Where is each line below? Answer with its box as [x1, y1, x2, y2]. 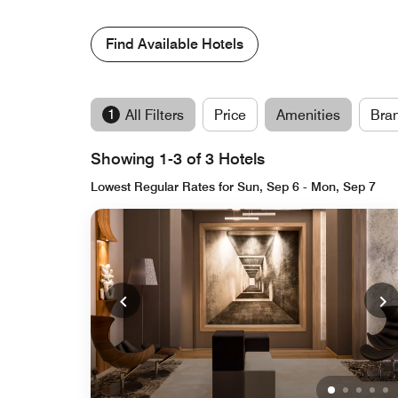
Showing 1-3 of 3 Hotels [91, 149, 265, 168]
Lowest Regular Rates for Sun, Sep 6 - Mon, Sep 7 [91, 179, 376, 194]
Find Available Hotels [106, 36, 243, 52]
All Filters [125, 107, 184, 123]
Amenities [276, 107, 340, 123]
